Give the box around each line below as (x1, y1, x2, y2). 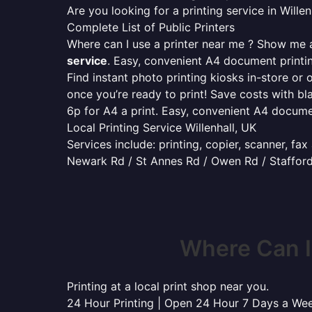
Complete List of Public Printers (67, 20, 235, 34)
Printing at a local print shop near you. (67, 279, 269, 293)
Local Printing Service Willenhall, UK (67, 120, 256, 134)
